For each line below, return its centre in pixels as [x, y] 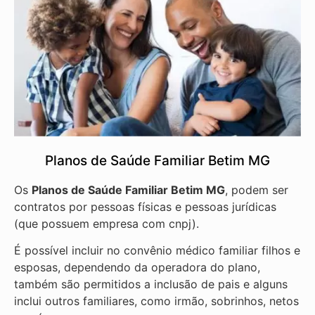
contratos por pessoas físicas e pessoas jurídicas [145, 206]
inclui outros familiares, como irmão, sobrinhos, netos [156, 301]
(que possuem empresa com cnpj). [107, 223]
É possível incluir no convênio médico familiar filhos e [157, 251]
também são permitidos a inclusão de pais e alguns [151, 284]
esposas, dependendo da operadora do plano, [137, 268]
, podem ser [257, 189]
